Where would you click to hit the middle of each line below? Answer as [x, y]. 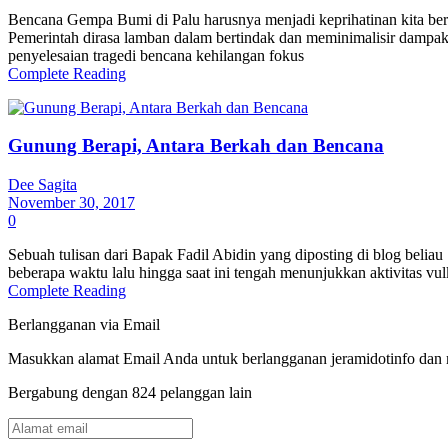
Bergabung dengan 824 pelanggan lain [130, 393]
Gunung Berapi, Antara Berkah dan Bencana [196, 146]
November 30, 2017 [71, 203]
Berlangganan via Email [84, 325]
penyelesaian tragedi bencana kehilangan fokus [156, 55]
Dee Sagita [42, 185]
